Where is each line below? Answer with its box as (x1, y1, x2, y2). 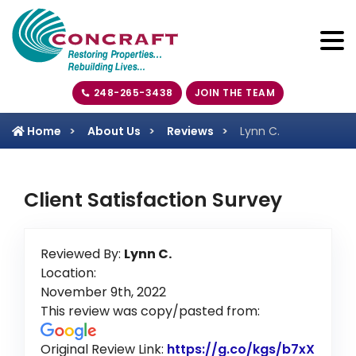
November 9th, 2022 (41, 283, 166, 301)
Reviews (167, 123, 214, 139)
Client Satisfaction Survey (24, 186, 282, 214)
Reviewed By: (41, 245, 124, 263)
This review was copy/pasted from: (41, 302, 260, 320)
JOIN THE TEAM (194, 86, 275, 100)
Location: (41, 264, 96, 282)
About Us (87, 123, 141, 139)
